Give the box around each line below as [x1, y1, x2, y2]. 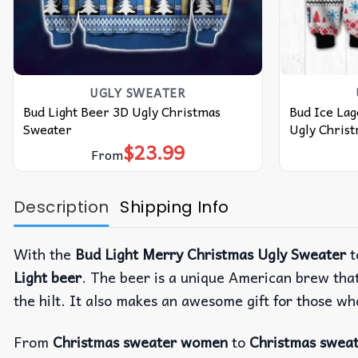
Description [14, 195, 109, 218]
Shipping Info [120, 195, 229, 218]
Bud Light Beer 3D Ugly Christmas [22, 101, 221, 122]
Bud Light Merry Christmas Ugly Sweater [75, 241, 346, 265]
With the [14, 241, 75, 265]
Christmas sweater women [53, 330, 232, 354]
